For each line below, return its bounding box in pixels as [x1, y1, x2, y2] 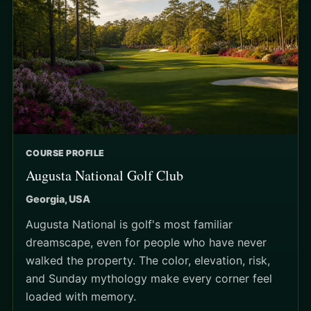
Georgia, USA [26, 192, 90, 205]
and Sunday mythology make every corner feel [26, 271, 272, 285]
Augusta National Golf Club [26, 165, 183, 185]
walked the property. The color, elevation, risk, [26, 253, 270, 267]
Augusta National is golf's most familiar [26, 217, 233, 231]
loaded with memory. [26, 289, 136, 303]
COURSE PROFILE [26, 147, 105, 158]
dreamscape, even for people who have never [26, 235, 267, 249]
